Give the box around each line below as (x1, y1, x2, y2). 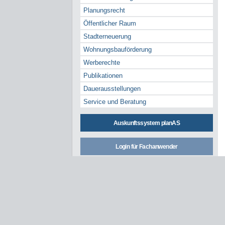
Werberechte (83, 59, 121, 67)
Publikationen (83, 72, 123, 80)
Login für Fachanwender (116, 143, 178, 151)
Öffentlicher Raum (83, 20, 137, 28)
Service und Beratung (83, 98, 147, 106)
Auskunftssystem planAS (113, 119, 180, 127)
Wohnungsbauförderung (83, 46, 152, 54)
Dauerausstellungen (83, 85, 141, 93)
